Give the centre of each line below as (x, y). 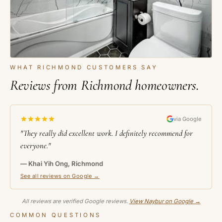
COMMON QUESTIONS (55, 215)
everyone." (35, 146)
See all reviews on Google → (60, 176)
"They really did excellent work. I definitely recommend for (107, 134)
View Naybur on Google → (165, 201)
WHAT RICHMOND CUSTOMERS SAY (84, 68)
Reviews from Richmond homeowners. (105, 85)
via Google (188, 119)
